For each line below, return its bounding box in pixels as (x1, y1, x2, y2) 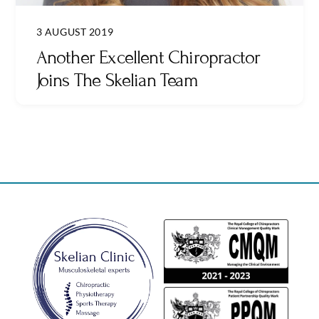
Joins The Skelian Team (36, 68, 198, 91)
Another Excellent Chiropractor (36, 46, 261, 68)
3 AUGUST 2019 (36, 25, 114, 38)
